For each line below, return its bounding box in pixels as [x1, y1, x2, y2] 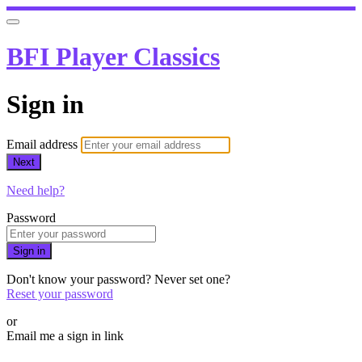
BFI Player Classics [6, 42, 220, 72]
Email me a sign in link [6, 329, 124, 343]
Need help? [6, 183, 65, 198]
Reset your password [6, 287, 113, 301]
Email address [6, 137, 81, 152]
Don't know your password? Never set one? [6, 272, 230, 287]
